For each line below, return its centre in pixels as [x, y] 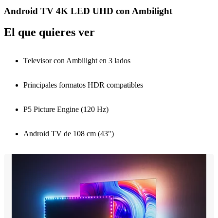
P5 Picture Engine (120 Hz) [66, 109]
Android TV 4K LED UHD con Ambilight [88, 11]
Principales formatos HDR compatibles [83, 85]
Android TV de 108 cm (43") [69, 134]
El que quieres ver [49, 32]
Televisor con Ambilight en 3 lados [77, 61]
